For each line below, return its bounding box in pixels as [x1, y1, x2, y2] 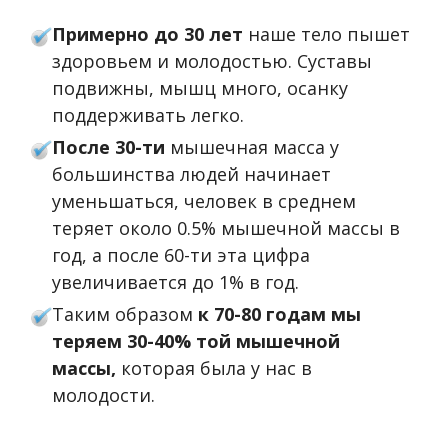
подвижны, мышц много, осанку [52, 76, 349, 101]
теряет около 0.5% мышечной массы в [52, 216, 401, 241]
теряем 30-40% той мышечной [52, 329, 341, 354]
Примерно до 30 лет [52, 22, 244, 47]
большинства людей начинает [52, 162, 332, 187]
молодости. [52, 383, 161, 408]
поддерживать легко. [52, 103, 250, 128]
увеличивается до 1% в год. [52, 270, 305, 295]
